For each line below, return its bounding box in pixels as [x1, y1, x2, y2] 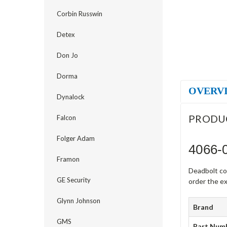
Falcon [57, 113, 76, 122]
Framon [57, 155, 80, 163]
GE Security [57, 176, 91, 184]
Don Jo [57, 51, 78, 59]
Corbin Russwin [57, 10, 102, 18]
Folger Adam [57, 134, 95, 142]
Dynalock [57, 93, 85, 101]
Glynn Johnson [57, 197, 100, 205]
